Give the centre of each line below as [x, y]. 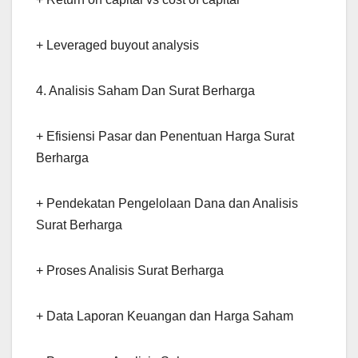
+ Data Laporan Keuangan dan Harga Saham [165, 316]
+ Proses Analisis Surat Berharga [130, 270]
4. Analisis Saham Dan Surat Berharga [145, 90]
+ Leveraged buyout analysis [117, 45]
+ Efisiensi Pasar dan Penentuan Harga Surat [165, 136]
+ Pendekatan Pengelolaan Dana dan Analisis [167, 203]
